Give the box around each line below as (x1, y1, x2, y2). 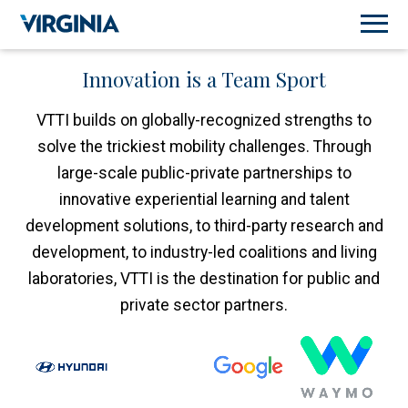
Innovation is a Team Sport (82, 66, 326, 93)
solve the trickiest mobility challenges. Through (36, 138, 372, 156)
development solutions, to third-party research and (25, 217, 383, 235)
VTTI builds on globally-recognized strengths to (36, 111, 372, 129)
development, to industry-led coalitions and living (31, 243, 377, 261)
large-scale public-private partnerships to (56, 164, 352, 182)
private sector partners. (120, 296, 288, 314)
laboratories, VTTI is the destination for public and (28, 270, 380, 288)
